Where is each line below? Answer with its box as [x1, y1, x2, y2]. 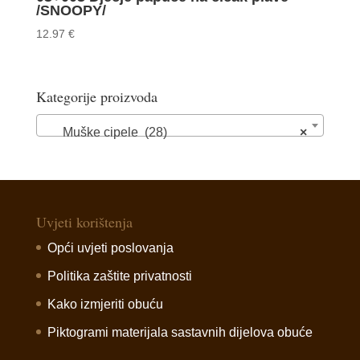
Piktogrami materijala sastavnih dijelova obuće [47, 325, 313, 339]
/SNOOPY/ [35, 2, 106, 18]
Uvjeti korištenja [35, 211, 133, 231]
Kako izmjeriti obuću [47, 297, 163, 311]
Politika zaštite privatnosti [47, 268, 192, 283]
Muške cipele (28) [43, 125, 167, 139]
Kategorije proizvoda [35, 86, 157, 106]
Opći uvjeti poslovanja [47, 240, 174, 255]
